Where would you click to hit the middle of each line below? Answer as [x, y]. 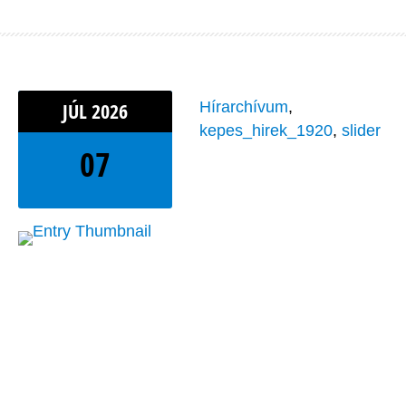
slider [361, 131]
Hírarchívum [244, 107]
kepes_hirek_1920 [266, 131]
